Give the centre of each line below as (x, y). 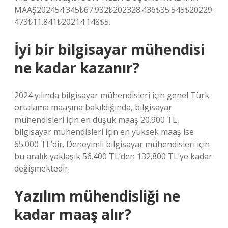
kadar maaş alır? (73, 214)
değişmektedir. (42, 168)
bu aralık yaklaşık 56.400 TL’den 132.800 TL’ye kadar (113, 156)
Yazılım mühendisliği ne (97, 196)
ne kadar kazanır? (77, 68)
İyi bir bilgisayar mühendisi (109, 49)
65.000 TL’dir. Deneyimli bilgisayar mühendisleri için (112, 144)
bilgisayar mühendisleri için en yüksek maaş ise (104, 132)
